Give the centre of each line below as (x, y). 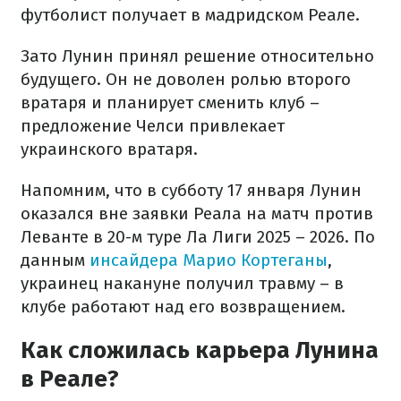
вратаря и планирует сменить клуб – (170, 102)
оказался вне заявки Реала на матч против (197, 213)
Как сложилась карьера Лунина (200, 350)
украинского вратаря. (109, 149)
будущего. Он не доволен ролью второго (186, 79)
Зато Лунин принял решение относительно (197, 56)
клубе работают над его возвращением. (183, 307)
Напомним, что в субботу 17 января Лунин (191, 190)
